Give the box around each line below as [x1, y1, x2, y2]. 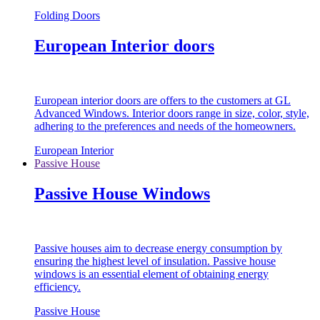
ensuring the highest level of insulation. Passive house [34, 254, 276, 267]
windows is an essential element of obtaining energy [34, 267, 269, 280]
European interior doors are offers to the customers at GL [34, 94, 291, 107]
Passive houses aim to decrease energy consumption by [34, 241, 282, 254]
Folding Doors [34, 9, 100, 22]
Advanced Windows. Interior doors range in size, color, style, [34, 107, 309, 120]
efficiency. [34, 280, 81, 293]
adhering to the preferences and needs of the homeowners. [34, 120, 296, 133]
